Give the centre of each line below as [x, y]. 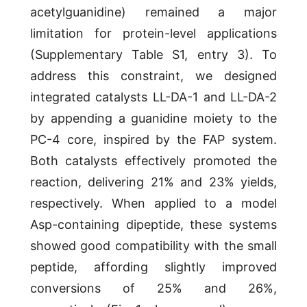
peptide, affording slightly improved [153, 267]
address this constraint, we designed [153, 76]
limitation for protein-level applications [153, 34]
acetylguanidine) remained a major [153, 12]
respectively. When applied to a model [153, 204]
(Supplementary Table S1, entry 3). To [153, 55]
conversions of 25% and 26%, [153, 288]
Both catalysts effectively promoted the [153, 161]
